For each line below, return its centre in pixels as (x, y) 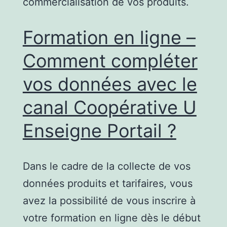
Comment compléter (110, 61)
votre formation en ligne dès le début (111, 218)
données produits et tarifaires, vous (107, 183)
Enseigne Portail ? (99, 130)
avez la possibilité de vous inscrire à (109, 200)
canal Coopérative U (109, 107)
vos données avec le (110, 84)
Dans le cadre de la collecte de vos (106, 166)
